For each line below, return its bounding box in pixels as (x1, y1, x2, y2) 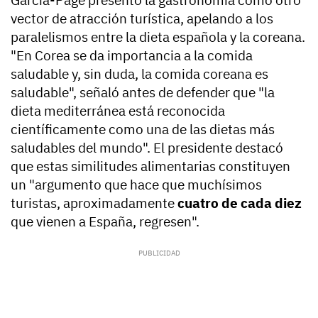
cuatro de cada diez (177, 194, 302, 212)
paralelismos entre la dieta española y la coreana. (11, 28, 305, 46)
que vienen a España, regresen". (11, 213, 199, 231)
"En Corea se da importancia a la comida (11, 47, 253, 65)
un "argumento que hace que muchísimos (11, 176, 262, 194)
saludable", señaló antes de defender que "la (11, 84, 275, 102)
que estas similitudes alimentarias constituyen (11, 158, 290, 175)
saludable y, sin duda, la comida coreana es (11, 65, 268, 83)
